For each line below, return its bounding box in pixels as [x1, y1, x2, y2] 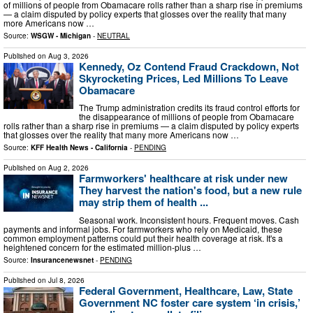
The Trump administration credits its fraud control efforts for [79, 101, 300, 114]
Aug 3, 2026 [48, 50, 89, 61]
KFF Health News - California [31, 143, 128, 153]
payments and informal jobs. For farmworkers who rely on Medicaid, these [3, 222, 282, 235]
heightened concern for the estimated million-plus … [3, 240, 201, 253]
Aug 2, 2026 [48, 163, 89, 173]
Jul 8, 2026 [48, 275, 85, 285]
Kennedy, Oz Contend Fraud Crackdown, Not [79, 58, 299, 74]
